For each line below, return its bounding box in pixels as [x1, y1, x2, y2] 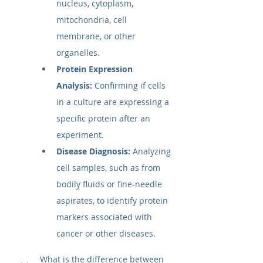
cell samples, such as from [56, 162, 163, 174]
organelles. [56, 47, 100, 59]
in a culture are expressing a [56, 96, 171, 108]
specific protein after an [56, 113, 153, 124]
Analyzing [130, 146, 173, 157]
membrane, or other [56, 31, 138, 42]
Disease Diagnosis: [56, 146, 130, 157]
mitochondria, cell [56, 14, 129, 26]
